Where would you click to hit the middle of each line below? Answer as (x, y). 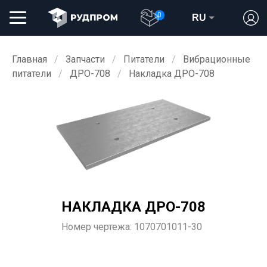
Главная (30, 59)
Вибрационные (217, 59)
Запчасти (85, 59)
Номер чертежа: (98, 227)
